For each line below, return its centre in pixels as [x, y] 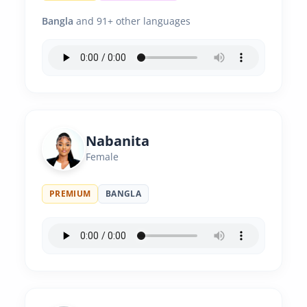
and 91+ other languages [132, 21]
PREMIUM [70, 194]
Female [102, 157]
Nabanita [118, 141]
